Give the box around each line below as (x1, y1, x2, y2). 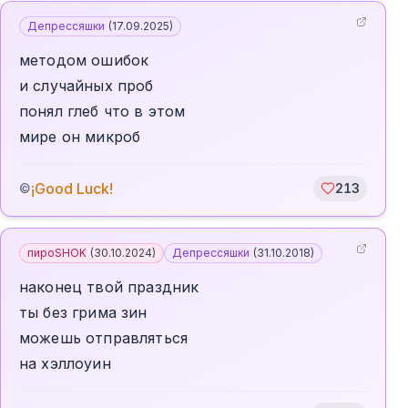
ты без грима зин (19, 303, 148, 321)
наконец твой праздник (19, 278, 199, 296)
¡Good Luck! (31, 179, 113, 198)
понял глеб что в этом (19, 102, 186, 120)
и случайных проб (19, 76, 154, 95)
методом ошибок (19, 51, 149, 69)
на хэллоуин (19, 354, 111, 372)
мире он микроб (19, 127, 141, 146)
